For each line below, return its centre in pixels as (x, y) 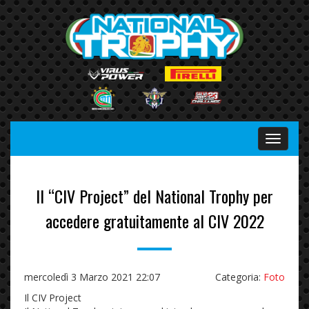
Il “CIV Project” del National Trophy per (154, 196)
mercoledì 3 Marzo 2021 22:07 (92, 277)
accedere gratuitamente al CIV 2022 (154, 220)
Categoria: (239, 277)
